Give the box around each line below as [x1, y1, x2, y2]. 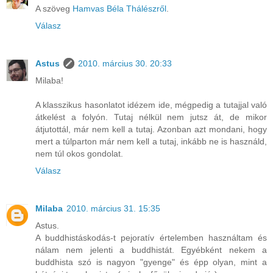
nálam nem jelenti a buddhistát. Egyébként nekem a [35, 245, 267, 255]
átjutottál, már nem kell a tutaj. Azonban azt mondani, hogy [35, 124, 267, 135]
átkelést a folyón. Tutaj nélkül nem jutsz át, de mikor [35, 112, 267, 122]
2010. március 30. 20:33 [78, 58, 172, 69]
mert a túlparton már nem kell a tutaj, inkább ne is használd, [35, 136, 267, 147]
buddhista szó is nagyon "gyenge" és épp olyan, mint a [35, 257, 267, 268]
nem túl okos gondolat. [35, 149, 123, 159]
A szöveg [35, 4, 73, 14]
